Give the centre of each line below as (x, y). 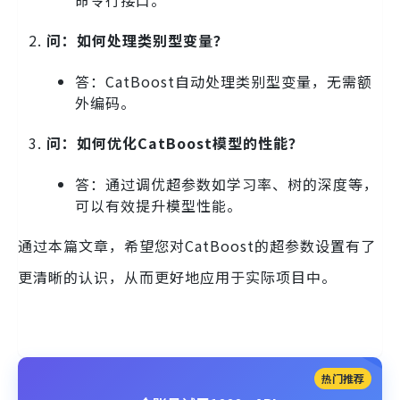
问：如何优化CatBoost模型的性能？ (175, 142)
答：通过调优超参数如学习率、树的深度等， (227, 183)
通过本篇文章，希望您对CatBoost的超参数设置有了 (197, 245)
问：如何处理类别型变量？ (137, 40)
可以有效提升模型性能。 (158, 205)
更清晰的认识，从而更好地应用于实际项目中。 (177, 276)
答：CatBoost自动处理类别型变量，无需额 (224, 81)
